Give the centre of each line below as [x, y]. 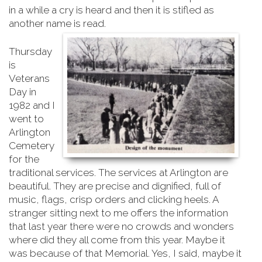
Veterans [29, 78]
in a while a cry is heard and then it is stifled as [111, 10]
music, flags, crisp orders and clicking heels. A [114, 199]
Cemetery [32, 146]
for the [24, 159]
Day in [23, 92]
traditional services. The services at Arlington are [118, 173]
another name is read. [57, 23]
